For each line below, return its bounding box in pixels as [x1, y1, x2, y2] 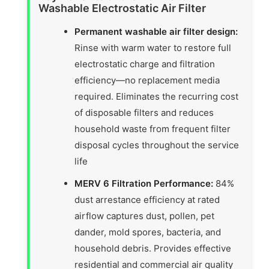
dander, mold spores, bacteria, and [74, 226, 222, 238]
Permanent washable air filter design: [74, 26, 238, 38]
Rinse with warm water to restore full [74, 42, 232, 54]
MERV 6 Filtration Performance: [74, 178, 214, 190]
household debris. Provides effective [74, 243, 232, 255]
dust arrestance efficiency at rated [74, 194, 220, 206]
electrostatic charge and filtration [74, 58, 216, 70]
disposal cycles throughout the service [74, 139, 240, 151]
